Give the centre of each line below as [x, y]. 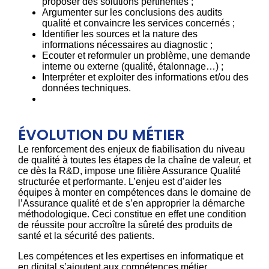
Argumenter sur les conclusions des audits [132, 12]
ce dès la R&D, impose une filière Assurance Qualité [129, 171]
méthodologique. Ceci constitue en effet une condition [132, 214]
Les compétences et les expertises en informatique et [131, 256]
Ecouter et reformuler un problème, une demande [146, 55]
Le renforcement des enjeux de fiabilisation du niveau [131, 149]
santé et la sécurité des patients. [86, 235]
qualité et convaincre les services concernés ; [138, 23]
